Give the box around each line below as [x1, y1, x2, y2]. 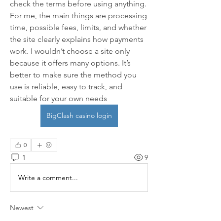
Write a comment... [18, 173, 78, 182]
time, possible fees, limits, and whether [10, 23, 147, 32]
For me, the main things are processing [10, 11, 147, 20]
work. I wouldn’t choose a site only [10, 46, 130, 56]
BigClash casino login [46, 111, 112, 120]
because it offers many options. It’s [10, 58, 131, 68]
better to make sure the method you [10, 70, 137, 79]
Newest [10, 203, 34, 212]
